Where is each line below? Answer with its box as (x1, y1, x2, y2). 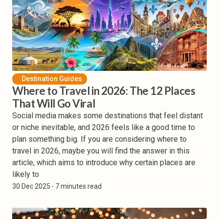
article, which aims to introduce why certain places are (12, 158, 196, 168)
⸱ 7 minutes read (50, 182, 102, 191)
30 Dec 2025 (12, 182, 50, 191)
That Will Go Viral (12, 97, 95, 110)
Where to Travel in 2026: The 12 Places (12, 84, 196, 98)
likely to (12, 170, 39, 179)
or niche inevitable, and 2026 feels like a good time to (12, 123, 195, 132)
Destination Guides (21, 75, 82, 83)
